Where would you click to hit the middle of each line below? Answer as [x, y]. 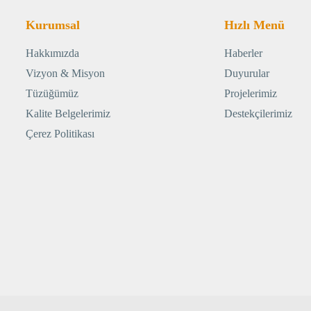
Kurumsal [52, 25]
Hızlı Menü [254, 25]
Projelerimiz [250, 94]
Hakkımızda [52, 53]
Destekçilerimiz [258, 114]
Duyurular [246, 74]
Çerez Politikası [60, 134]
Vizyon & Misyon [65, 74]
